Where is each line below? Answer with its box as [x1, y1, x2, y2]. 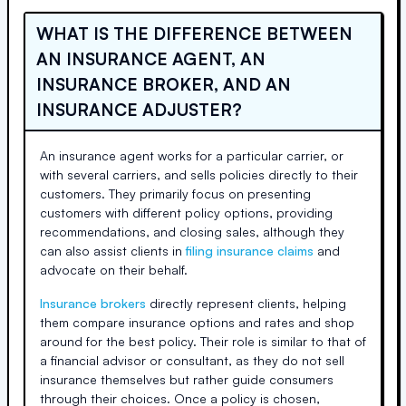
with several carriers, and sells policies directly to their [40, 167, 358, 182]
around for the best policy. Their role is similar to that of [40, 333, 366, 349]
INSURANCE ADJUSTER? [36, 99, 242, 120]
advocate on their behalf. [40, 262, 188, 277]
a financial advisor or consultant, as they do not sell [40, 353, 344, 368]
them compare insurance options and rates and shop [40, 314, 354, 330]
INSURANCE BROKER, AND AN [36, 73, 291, 94]
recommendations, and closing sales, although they [40, 224, 344, 239]
